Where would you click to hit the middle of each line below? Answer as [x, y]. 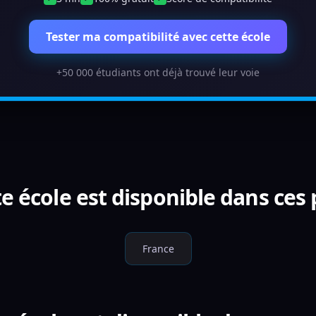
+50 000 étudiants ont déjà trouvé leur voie [158, 72]
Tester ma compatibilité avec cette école [158, 37]
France [158, 249]
